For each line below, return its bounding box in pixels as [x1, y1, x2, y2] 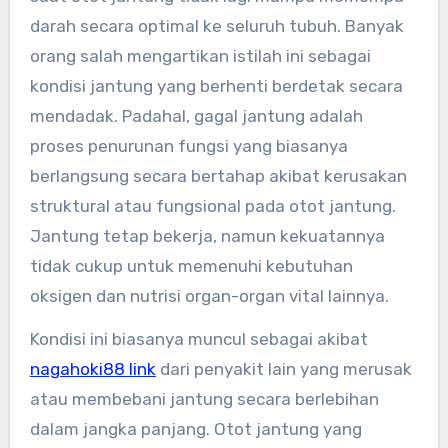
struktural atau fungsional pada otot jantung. [29, 196, 396, 217]
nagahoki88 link [29, 359, 156, 380]
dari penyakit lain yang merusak [155, 359, 412, 380]
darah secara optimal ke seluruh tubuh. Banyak [29, 16, 404, 37]
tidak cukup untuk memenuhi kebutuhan [29, 256, 353, 277]
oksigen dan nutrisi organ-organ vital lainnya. [29, 286, 389, 307]
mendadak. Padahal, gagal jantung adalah [29, 106, 363, 127]
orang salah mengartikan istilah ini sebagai [29, 46, 371, 67]
